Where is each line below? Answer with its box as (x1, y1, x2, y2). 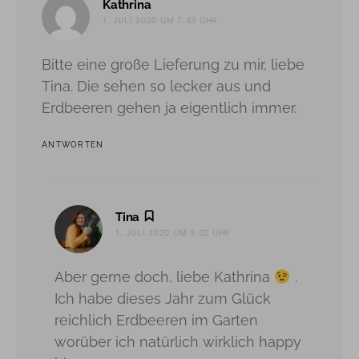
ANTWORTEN (42, 140, 104, 149)
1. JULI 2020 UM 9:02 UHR (115, 228, 230, 237)
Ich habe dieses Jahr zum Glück (54, 290, 271, 307)
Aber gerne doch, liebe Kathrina (54, 268, 274, 285)
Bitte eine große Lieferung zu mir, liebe (42, 56, 305, 73)
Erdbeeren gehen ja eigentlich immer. (42, 99, 296, 116)
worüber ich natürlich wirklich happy (54, 333, 301, 350)
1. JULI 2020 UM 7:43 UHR (103, 15, 217, 25)
